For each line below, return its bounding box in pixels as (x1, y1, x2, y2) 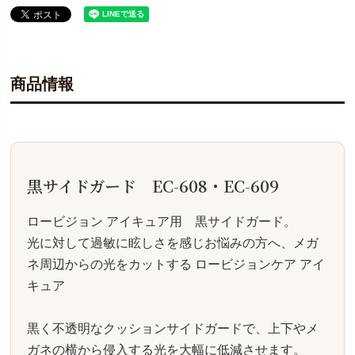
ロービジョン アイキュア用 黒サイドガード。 (27, 214, 296, 228)
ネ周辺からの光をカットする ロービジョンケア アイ (27, 257, 325, 271)
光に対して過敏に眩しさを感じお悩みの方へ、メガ (27, 235, 319, 250)
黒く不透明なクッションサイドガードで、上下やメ (27, 321, 319, 335)
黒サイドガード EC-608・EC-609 (27, 174, 279, 197)
